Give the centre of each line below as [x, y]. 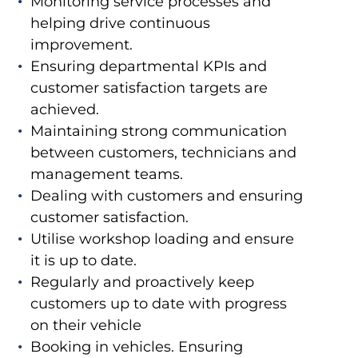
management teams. [106, 175]
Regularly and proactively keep [142, 282]
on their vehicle [86, 326]
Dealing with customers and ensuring [166, 196]
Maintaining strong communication [158, 131]
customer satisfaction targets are [149, 88]
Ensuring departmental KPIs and [148, 67]
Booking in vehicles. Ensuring [136, 347]
